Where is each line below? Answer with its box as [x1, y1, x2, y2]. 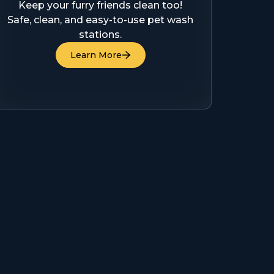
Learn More [70, 50, 122, 61]
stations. [79, 29, 122, 40]
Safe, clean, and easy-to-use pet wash [7, 14, 194, 26]
